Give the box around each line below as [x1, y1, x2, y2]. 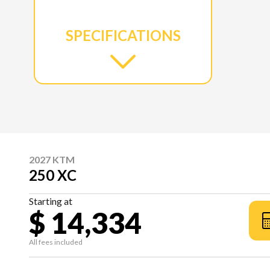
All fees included [29, 237, 83, 246]
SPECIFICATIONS [65, 26, 181, 44]
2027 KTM [29, 153, 75, 165]
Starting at [29, 195, 72, 207]
